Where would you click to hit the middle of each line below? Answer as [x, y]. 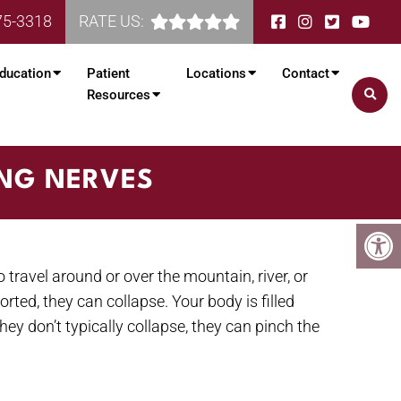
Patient [108, 74]
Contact [306, 74]
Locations [216, 74]
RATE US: [111, 21]
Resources [119, 95]
